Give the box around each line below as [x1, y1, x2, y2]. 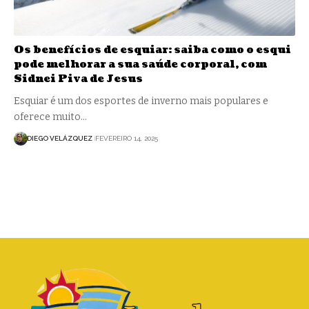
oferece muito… [14, 110, 87, 123]
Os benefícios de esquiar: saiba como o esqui [14, 42, 291, 57]
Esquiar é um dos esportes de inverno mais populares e [14, 94, 268, 107]
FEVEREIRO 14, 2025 [94, 134, 158, 143]
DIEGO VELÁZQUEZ [27, 134, 92, 143]
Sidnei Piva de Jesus [14, 71, 143, 86]
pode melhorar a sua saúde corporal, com [14, 57, 267, 72]
